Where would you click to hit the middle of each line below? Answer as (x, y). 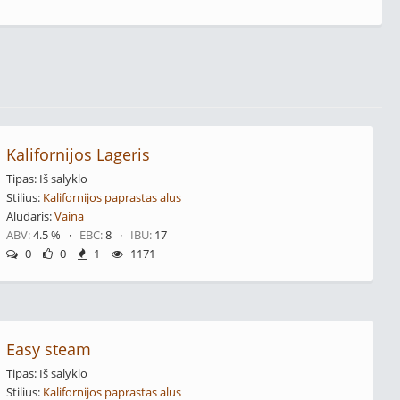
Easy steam (48, 349)
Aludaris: (30, 216)
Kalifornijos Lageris (78, 154)
